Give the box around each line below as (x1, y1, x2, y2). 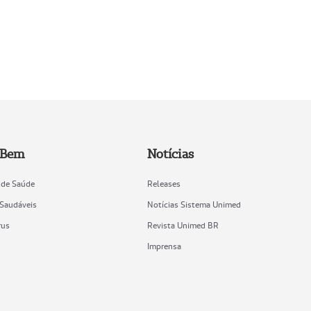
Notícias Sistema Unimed (146, 199, 241, 210)
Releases (146, 178, 180, 190)
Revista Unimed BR (146, 220, 219, 231)
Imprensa (146, 241, 181, 252)
